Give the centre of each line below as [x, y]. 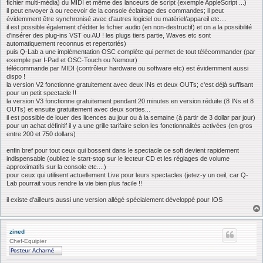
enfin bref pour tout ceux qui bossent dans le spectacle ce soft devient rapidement [123, 151]
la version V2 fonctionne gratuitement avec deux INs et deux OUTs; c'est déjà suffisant [130, 85]
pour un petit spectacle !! [41, 93]
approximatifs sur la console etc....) [56, 167]
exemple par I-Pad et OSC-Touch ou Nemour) [72, 60]
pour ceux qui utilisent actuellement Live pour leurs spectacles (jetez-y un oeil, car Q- [127, 175]
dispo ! [16, 77]
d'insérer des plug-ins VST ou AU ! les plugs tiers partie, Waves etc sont [109, 36]
